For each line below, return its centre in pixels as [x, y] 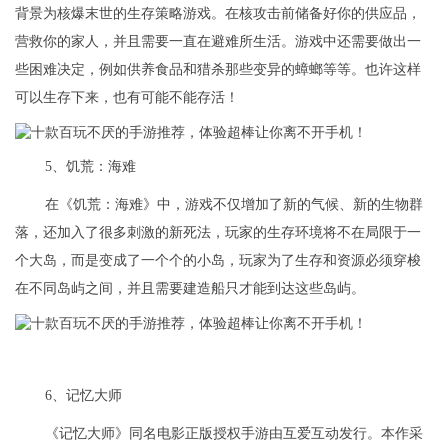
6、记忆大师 [83, 395]
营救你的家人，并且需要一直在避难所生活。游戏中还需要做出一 [218, 42]
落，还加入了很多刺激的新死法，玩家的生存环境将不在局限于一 [218, 233]
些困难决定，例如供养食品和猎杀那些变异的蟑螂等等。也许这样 [218, 70]
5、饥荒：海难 [90, 167]
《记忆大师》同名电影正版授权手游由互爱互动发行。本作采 [234, 433]
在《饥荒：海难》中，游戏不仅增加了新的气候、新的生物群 [234, 205]
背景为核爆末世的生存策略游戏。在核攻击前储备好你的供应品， [218, 14]
